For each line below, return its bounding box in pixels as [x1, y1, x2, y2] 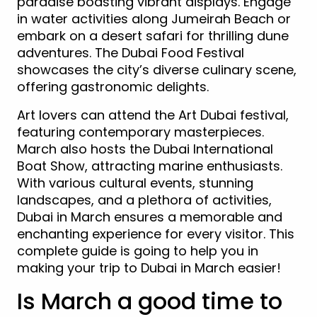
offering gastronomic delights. [17, 78, 209, 96]
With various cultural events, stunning [17, 174, 253, 192]
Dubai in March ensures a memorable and [17, 208, 282, 226]
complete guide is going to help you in [17, 242, 258, 260]
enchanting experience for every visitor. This [17, 225, 294, 243]
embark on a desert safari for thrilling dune [17, 27, 289, 45]
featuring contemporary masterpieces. [17, 123, 264, 142]
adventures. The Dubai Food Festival [17, 44, 244, 62]
